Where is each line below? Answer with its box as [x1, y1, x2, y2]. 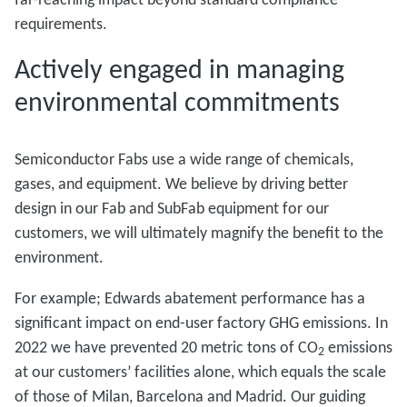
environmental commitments [15, 84, 340, 118]
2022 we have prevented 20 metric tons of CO [15, 336, 318, 357]
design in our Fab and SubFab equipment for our [15, 197, 329, 218]
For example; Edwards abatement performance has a [15, 287, 365, 308]
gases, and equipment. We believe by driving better [15, 173, 348, 194]
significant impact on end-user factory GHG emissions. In [15, 312, 388, 333]
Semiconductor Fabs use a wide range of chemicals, [15, 148, 353, 169]
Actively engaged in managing [15, 51, 344, 85]
